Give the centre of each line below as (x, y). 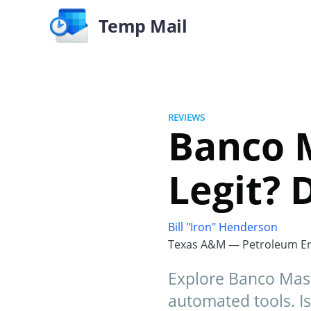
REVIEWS (186, 117)
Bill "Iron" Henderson (223, 227)
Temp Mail (143, 25)
